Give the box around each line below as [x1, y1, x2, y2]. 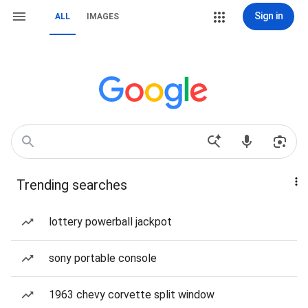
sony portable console [49, 252, 157, 265]
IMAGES [87, 12, 119, 21]
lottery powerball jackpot [49, 215, 172, 228]
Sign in [254, 10, 283, 21]
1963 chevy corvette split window [49, 288, 214, 301]
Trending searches [16, 177, 127, 193]
